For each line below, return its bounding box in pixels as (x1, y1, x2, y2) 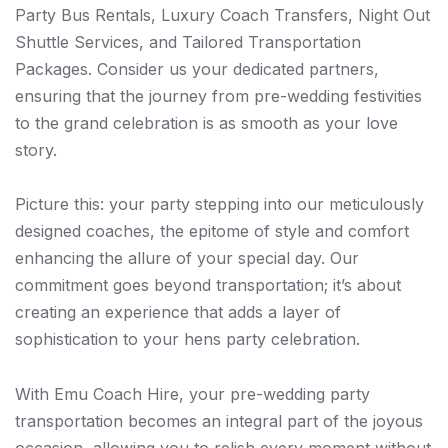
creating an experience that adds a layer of (15, 302, 341, 323)
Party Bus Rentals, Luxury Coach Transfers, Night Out (15, 5, 430, 26)
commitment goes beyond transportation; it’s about (15, 275, 401, 296)
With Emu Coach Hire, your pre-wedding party (15, 383, 370, 404)
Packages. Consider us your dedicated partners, (15, 59, 379, 80)
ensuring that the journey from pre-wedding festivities (15, 86, 422, 107)
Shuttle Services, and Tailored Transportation (15, 32, 361, 53)
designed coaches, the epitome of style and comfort (15, 221, 409, 242)
